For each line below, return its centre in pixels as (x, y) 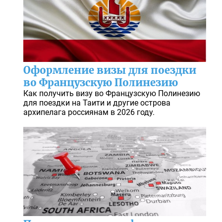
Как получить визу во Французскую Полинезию (111, 94)
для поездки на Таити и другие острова (97, 103)
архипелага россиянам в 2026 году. (89, 112)
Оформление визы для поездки (110, 70)
